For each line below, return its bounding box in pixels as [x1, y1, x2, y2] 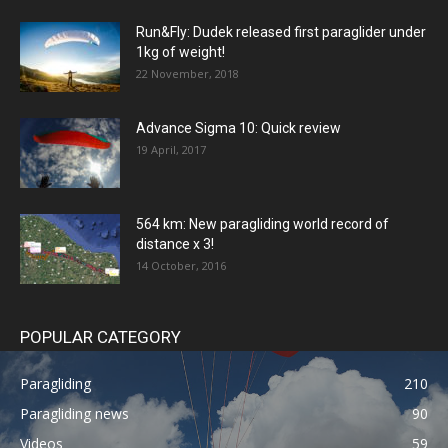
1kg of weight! [136, 43, 225, 60]
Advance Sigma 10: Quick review [136, 119, 341, 136]
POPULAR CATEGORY [20, 326, 181, 347]
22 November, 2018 [136, 65, 239, 81]
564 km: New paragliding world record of [136, 215, 389, 232]
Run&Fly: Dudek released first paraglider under [136, 23, 426, 40]
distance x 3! [136, 235, 214, 252]
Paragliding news [20, 403, 129, 423]
